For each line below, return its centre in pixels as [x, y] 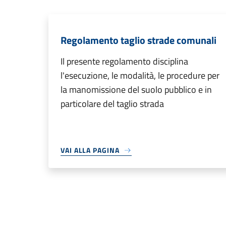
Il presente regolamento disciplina [124, 61]
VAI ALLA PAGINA [90, 150]
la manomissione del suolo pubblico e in [136, 90]
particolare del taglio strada [112, 104]
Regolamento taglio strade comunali [138, 40]
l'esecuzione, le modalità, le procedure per [140, 75]
